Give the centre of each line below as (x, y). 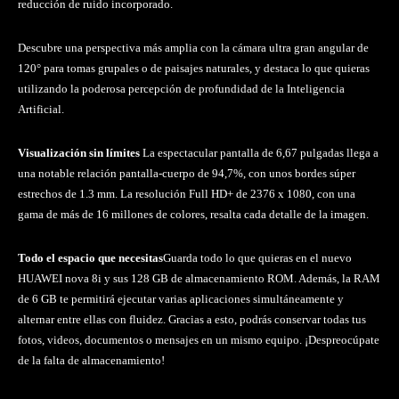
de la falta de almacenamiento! (91, 361)
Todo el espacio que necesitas (90, 258)
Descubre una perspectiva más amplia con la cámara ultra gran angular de (193, 48)
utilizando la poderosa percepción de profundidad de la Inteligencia (181, 89)
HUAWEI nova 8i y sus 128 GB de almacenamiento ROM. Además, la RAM (199, 279)
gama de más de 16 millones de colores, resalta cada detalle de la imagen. (193, 215)
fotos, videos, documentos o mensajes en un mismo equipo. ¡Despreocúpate (199, 340)
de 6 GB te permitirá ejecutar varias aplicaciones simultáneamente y (181, 299)
